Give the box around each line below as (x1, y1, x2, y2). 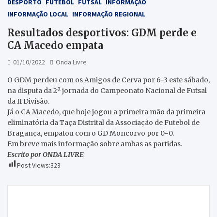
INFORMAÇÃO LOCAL (7, 9, 68, 18)
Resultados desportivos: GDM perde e (7, 26, 197, 39)
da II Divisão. (7, 96, 49, 106)
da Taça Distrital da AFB (22, 206, 102, 216)
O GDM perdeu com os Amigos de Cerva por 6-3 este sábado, (7, 75, 210, 84)
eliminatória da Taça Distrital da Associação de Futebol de (7, 118, 200, 127)
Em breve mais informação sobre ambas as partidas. (7, 139, 182, 148)
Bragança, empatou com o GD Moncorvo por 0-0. (7, 128, 174, 138)
